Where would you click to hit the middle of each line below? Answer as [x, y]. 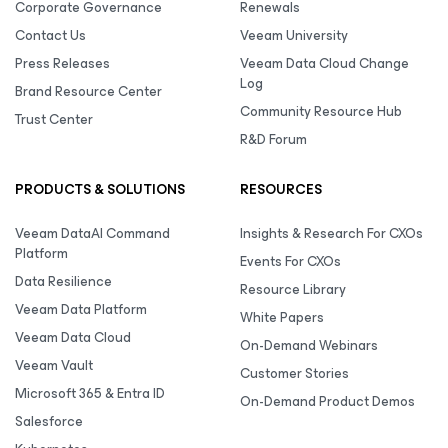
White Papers [282, 317]
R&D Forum [273, 139]
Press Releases [62, 63]
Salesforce [49, 421]
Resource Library [293, 289]
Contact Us [50, 35]
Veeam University [294, 35]
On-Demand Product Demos [327, 401]
